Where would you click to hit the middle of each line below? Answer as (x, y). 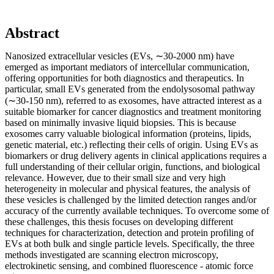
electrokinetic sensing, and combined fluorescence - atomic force (129, 265)
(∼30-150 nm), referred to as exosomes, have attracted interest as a (133, 100)
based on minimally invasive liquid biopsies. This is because (120, 122)
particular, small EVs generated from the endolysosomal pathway (130, 89)
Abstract (32, 33)
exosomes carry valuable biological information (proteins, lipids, (128, 133)
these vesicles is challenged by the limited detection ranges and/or (131, 199)
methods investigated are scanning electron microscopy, (112, 254)
